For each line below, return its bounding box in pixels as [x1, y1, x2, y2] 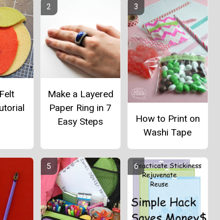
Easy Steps [57, 116, 104, 128]
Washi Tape [143, 126, 192, 138]
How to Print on [135, 112, 200, 124]
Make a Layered [47, 88, 113, 100]
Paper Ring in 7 [49, 102, 112, 114]
